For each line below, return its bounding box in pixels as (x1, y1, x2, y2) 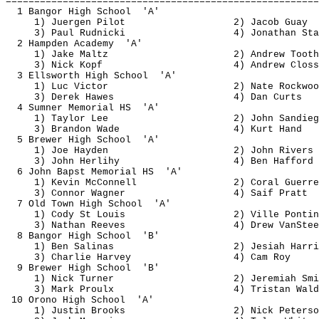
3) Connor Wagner (34, 188, 125, 199)
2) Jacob (234, 17, 285, 28)
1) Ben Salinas (34, 241, 114, 252)
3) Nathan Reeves (34, 220, 125, 231)
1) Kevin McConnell (34, 177, 137, 188)
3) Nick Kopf (34, 60, 103, 70)
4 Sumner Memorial (17, 103, 120, 113)
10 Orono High (11, 295, 91, 305)
